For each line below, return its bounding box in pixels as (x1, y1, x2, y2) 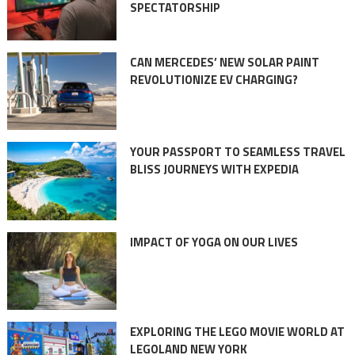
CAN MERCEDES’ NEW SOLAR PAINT (129, 52, 319, 71)
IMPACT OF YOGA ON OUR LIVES (129, 232, 298, 251)
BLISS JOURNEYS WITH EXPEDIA (129, 160, 299, 179)
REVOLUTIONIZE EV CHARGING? (129, 70, 298, 89)
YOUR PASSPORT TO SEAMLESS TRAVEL (129, 143, 345, 162)
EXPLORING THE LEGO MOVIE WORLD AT (129, 322, 345, 341)
